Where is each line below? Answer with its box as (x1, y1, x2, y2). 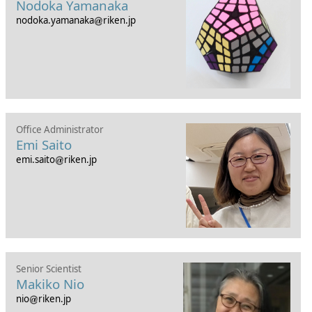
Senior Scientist (15, 263, 81, 275)
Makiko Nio (15, 275, 84, 292)
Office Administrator (15, 123, 104, 136)
